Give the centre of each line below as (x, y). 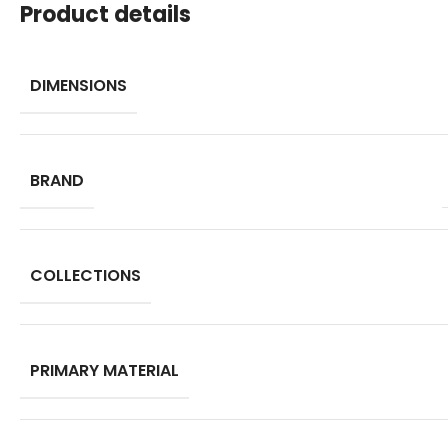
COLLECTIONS (85, 275)
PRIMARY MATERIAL (104, 370)
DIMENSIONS (78, 85)
